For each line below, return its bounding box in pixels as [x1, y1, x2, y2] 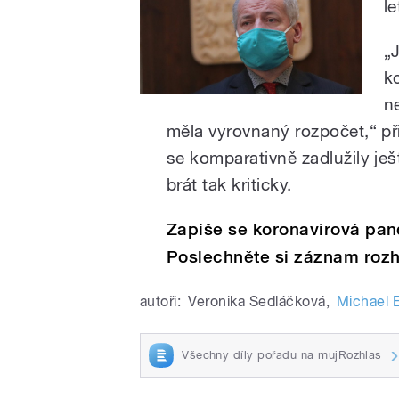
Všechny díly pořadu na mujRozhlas [182, 347, 382, 362]
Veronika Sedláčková [188, 292, 326, 310]
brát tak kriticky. [167, 174, 292, 194]
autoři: [140, 292, 182, 310]
